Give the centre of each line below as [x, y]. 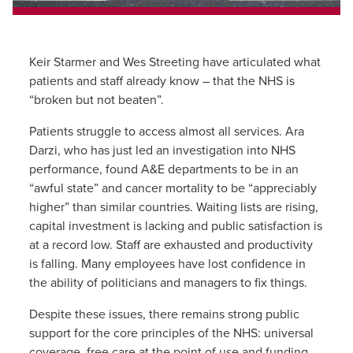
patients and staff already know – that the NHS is [162, 81]
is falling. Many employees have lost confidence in [167, 264]
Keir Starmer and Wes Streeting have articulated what [175, 62]
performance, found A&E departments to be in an [163, 169]
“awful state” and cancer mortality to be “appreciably [173, 188]
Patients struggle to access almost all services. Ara [166, 131]
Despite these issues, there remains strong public [164, 314]
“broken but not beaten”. [96, 100]
